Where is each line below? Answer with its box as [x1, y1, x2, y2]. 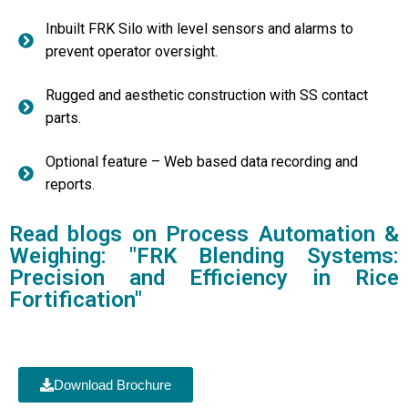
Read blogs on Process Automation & [9, 221, 399, 247]
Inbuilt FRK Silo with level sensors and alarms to [46, 20, 354, 37]
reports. [46, 176, 96, 193]
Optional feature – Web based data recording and [46, 153, 359, 170]
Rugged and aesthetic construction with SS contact [46, 87, 369, 104]
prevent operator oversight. [46, 43, 219, 60]
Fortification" [9, 287, 142, 312]
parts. [46, 109, 82, 127]
